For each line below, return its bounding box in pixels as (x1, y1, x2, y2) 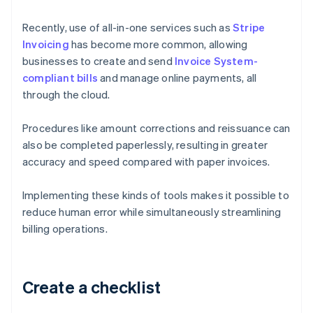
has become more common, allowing (68, 37, 248, 52)
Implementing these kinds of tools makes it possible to (22, 188, 289, 203)
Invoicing (22, 37, 69, 52)
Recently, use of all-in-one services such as (22, 20, 233, 35)
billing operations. (22, 221, 108, 236)
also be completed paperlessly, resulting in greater (22, 138, 268, 152)
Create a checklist (22, 276, 161, 298)
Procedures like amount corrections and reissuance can (22, 121, 291, 136)
